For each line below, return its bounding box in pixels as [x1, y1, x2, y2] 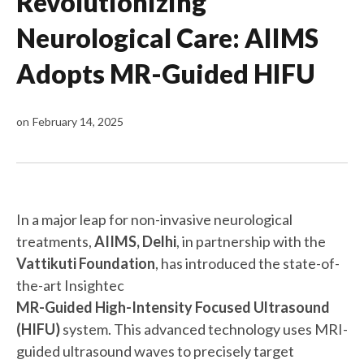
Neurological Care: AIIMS [16, 21, 318, 54]
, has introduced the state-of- [155, 253, 340, 272]
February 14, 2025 [32, 114, 123, 128]
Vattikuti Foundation [16, 253, 155, 272]
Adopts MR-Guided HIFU [16, 57, 315, 89]
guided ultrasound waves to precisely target [16, 341, 294, 360]
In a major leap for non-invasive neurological [16, 210, 292, 228]
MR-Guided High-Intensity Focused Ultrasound [16, 297, 330, 316]
